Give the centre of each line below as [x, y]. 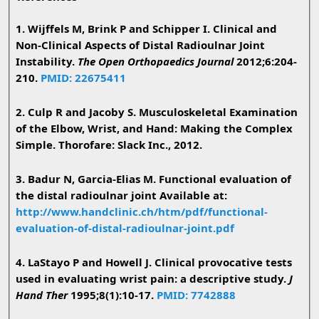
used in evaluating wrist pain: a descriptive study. [151, 279]
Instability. [46, 62]
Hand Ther [41, 295]
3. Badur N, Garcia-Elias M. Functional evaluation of [153, 179]
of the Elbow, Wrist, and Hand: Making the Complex [154, 129]
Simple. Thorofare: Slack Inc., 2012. [109, 145]
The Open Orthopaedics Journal [155, 62]
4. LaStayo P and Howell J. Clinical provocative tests [153, 262]
